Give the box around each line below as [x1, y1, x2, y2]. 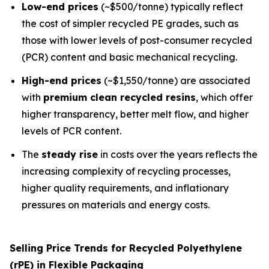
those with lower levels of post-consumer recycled [22, 34, 252, 47]
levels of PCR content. [22, 124, 121, 137]
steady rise [41, 148, 98, 160]
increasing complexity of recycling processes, [22, 165, 231, 177]
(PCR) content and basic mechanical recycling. [22, 51, 237, 64]
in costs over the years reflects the [98, 148, 258, 160]
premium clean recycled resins [43, 91, 196, 103]
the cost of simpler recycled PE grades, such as [22, 17, 238, 30]
